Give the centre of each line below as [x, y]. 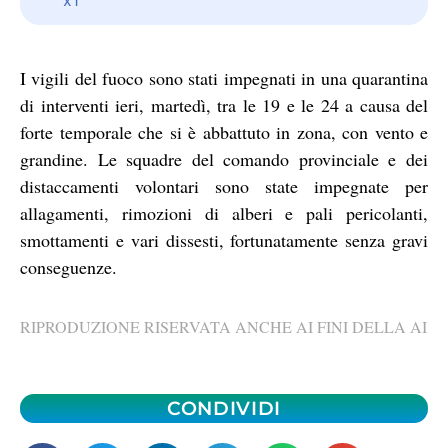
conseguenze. [68, 266]
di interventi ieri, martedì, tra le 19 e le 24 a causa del [224, 104]
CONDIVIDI [224, 408]
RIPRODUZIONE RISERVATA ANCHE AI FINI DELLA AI [223, 327]
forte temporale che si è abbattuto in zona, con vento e [224, 131]
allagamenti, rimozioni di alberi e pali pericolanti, [224, 212]
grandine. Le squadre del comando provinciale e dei [224, 158]
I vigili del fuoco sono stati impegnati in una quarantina [224, 77]
